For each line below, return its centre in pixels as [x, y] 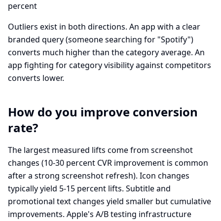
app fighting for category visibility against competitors [110, 65]
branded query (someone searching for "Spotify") [101, 39]
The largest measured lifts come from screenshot [100, 150]
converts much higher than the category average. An [106, 52]
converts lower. [36, 78]
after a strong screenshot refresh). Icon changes [99, 176]
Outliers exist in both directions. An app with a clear [104, 27]
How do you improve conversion [103, 112]
